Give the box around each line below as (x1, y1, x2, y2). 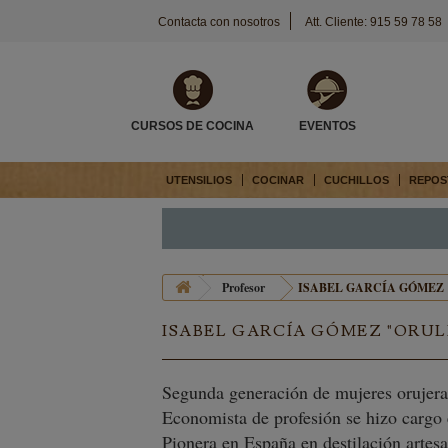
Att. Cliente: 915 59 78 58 (304, 15, 442, 29)
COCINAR (252, 174, 304, 186)
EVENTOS (298, 119, 356, 133)
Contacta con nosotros (157, 15, 280, 29)
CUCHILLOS (324, 174, 389, 186)
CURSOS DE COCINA (131, 119, 255, 133)
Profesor (222, 279, 265, 296)
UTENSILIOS (166, 174, 232, 186)
